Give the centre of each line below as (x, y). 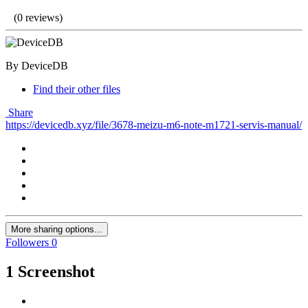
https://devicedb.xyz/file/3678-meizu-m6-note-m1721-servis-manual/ (154, 125)
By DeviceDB (37, 66)
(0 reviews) (38, 18)
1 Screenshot (50, 272)
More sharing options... (57, 230)
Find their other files (77, 89)
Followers (27, 243)
